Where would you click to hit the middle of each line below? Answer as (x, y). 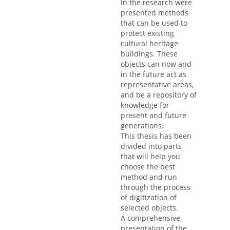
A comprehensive (150, 218)
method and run (149, 177)
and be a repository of (159, 95)
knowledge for (145, 105)
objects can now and (156, 64)
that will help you (150, 157)
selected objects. (149, 208)
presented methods (155, 13)
